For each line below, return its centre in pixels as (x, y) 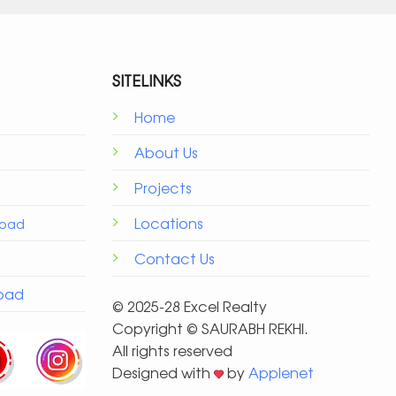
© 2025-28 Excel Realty (190, 305)
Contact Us (175, 259)
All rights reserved (172, 350)
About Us (166, 152)
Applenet (281, 372)
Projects (163, 188)
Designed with (163, 372)
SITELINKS (147, 80)
